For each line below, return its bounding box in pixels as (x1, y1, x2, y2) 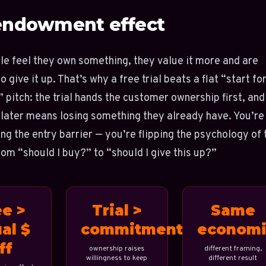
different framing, (204, 244, 262, 254)
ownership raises (89, 244, 145, 254)
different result (208, 254, 258, 263)
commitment (81, 221, 183, 238)
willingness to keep (86, 254, 148, 263)
